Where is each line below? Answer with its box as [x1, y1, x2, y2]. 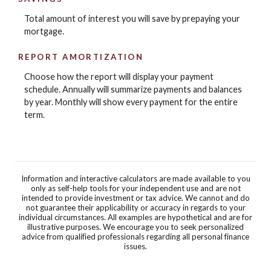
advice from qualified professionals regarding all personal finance [22, 231, 249, 241]
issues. [124, 241, 147, 251]
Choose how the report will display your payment [24, 71, 214, 82]
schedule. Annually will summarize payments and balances [24, 84, 242, 95]
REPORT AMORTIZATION [18, 51, 144, 62]
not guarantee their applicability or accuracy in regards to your [25, 202, 246, 212]
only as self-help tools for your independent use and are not [30, 183, 241, 193]
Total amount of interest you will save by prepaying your [24, 13, 240, 24]
